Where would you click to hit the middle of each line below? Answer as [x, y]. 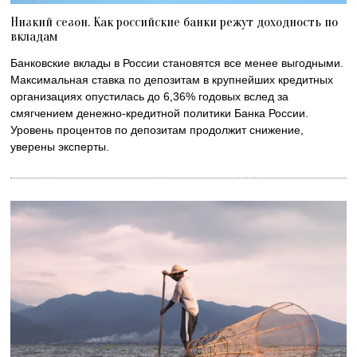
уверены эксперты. [60, 146]
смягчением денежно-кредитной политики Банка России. [160, 113]
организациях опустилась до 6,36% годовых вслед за [150, 96]
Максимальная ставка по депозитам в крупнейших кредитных [172, 79]
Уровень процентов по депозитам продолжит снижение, [157, 129]
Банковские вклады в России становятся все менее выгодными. [177, 63]
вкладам [35, 36]
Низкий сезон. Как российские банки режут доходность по [175, 22]
